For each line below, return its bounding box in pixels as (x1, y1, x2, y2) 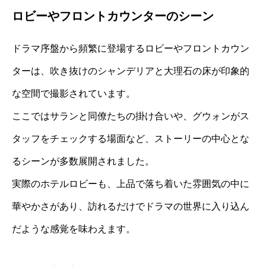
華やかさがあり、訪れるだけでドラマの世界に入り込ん (12, 201, 249, 212)
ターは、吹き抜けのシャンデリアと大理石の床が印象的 (12, 66, 249, 77)
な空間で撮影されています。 (12, 88, 135, 99)
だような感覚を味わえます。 (12, 224, 135, 235)
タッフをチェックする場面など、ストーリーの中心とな (12, 134, 249, 144)
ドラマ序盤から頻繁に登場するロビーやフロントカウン (12, 43, 249, 54)
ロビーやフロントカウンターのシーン (12, 9, 214, 23)
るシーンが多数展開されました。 (12, 156, 154, 167)
